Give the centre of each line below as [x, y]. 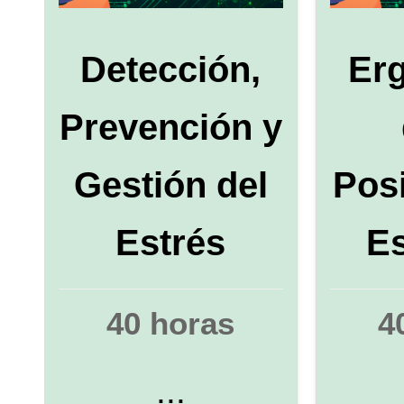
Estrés [171, 242]
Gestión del [170, 184]
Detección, [171, 69]
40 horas [171, 323]
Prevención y [170, 127]
